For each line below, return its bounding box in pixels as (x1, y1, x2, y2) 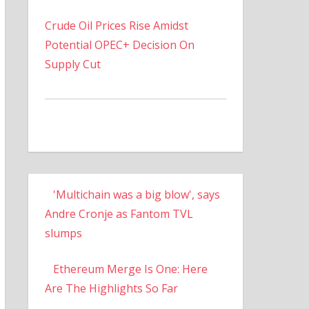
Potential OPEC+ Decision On (44, 37, 195, 52)
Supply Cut (44, 56, 101, 72)
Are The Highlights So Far (44, 280, 178, 296)
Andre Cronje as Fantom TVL (44, 206, 193, 221)
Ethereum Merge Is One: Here (52, 261, 208, 277)
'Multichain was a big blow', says (52, 186, 220, 202)
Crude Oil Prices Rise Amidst (44, 17, 188, 33)
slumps (44, 225, 82, 241)
